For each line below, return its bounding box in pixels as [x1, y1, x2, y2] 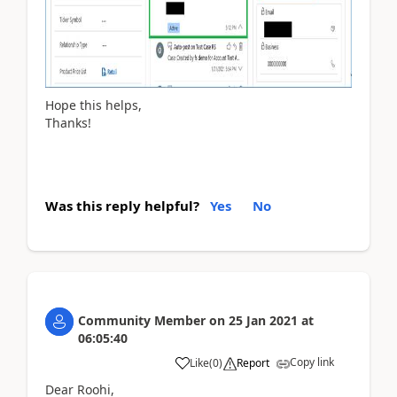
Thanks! [45, 114, 91, 131]
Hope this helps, [45, 97, 142, 113]
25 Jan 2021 [229, 312, 298, 329]
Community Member [78, 312, 206, 329]
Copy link [290, 354, 334, 370]
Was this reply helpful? [45, 197, 199, 214]
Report [237, 355, 269, 370]
